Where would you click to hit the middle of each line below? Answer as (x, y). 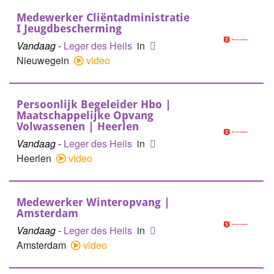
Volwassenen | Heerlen (78, 126)
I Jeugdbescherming (69, 28)
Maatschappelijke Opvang (85, 115)
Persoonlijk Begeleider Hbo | (94, 104)
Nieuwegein (44, 60)
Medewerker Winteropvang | (93, 202)
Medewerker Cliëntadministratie (103, 17)
